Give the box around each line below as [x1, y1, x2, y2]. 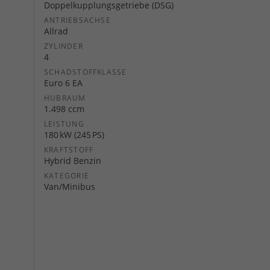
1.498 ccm [44, 103, 84, 115]
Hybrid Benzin [44, 155, 101, 166]
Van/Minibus [44, 181, 95, 192]
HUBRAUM [44, 93, 86, 103]
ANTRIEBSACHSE [44, 15, 111, 25]
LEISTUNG [44, 119, 84, 129]
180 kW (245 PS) [44, 129, 104, 140]
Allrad [44, 25, 68, 37]
